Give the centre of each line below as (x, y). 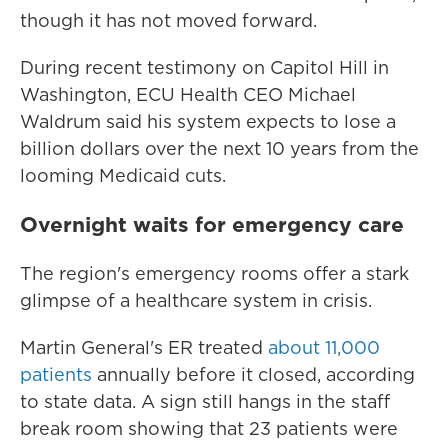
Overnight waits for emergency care (212, 224)
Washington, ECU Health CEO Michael (188, 95)
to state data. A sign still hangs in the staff (205, 402)
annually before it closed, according (253, 375)
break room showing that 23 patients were (209, 429)
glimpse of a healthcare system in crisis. (196, 301)
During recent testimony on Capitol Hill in (204, 68)
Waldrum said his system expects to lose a (208, 122)
